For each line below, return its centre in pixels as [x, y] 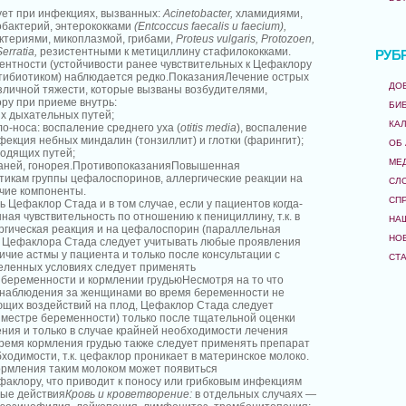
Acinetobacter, [198, 14]
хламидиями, [268, 14]
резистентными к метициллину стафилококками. [164, 52]
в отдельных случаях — [254, 394]
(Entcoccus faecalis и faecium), [210, 26]
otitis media [208, 128]
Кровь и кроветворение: [129, 394]
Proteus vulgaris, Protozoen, [245, 39]
